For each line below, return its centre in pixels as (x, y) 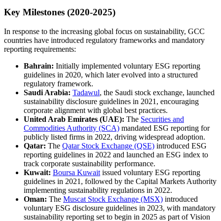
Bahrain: (39, 66)
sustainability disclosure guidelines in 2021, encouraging (111, 101)
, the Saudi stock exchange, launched (157, 92)
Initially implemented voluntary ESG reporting (127, 66)
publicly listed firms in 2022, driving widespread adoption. (114, 137)
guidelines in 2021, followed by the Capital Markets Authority (120, 181)
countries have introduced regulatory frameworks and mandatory (104, 40)
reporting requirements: (40, 49)
